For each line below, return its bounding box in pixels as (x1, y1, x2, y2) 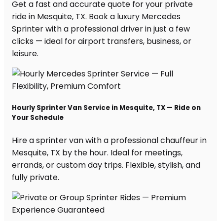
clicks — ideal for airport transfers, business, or (12, 36, 191, 47)
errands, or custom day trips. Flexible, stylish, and (12, 159, 200, 171)
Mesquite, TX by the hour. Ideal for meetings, (12, 147, 183, 158)
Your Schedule (12, 113, 64, 123)
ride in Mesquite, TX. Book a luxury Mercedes (12, 11, 181, 23)
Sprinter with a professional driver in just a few (12, 23, 190, 35)
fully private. (12, 171, 59, 183)
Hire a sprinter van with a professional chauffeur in (12, 134, 207, 146)
